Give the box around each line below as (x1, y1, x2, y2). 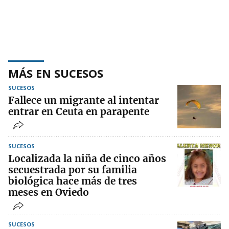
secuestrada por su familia (8, 164, 137, 176)
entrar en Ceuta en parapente (8, 105, 149, 118)
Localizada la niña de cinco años (8, 152, 166, 165)
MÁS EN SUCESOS (8, 65, 103, 81)
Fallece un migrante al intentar (8, 94, 159, 107)
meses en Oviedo (8, 186, 89, 199)
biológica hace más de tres (8, 175, 137, 188)
